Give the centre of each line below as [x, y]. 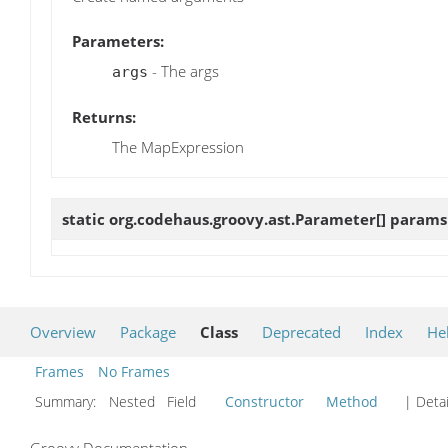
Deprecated [301, 332]
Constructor [264, 402]
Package [148, 332]
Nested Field [162, 402]
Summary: [67, 402]
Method [352, 402]
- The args [183, 70]
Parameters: [118, 40]
